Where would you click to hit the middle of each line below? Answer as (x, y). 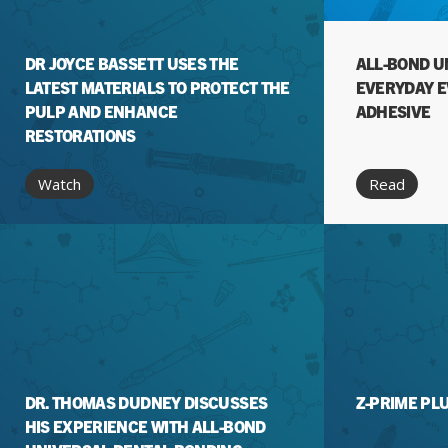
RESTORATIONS (80, 135)
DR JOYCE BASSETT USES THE (131, 63)
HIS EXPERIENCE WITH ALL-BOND (145, 426)
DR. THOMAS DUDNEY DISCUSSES (146, 402)
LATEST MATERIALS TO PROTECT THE (157, 87)
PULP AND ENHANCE (101, 111)
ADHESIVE (393, 111)
